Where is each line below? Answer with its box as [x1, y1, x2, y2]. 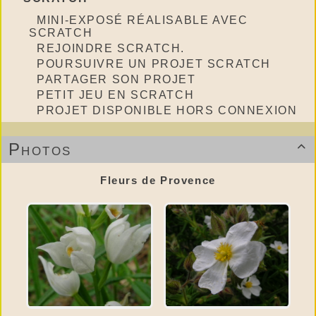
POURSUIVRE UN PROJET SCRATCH [37, 57, 272, 70]
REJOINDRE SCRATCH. [37, 42, 186, 54]
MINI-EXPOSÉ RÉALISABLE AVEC [37, 13, 248, 26]
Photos [8, 139, 72, 159]
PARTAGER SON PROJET [37, 73, 196, 85]
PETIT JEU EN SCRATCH [37, 88, 195, 101]
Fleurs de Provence [100, 174, 216, 186]
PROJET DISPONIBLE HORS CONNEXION [37, 104, 298, 116]
